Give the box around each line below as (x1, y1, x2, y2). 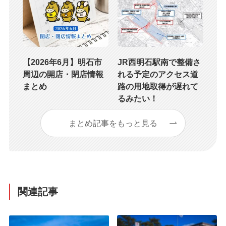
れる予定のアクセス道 (117, 69, 198, 79)
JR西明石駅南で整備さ (117, 57, 201, 67)
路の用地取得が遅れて (117, 81, 198, 91)
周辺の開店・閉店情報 (22, 69, 103, 79)
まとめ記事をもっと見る (69, 118, 157, 128)
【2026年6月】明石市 (22, 57, 102, 67)
